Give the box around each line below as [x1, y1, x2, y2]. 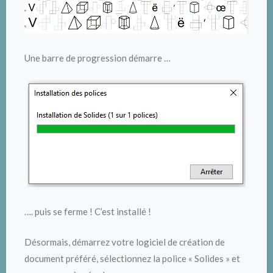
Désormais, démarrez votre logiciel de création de [24, 236, 225, 247]
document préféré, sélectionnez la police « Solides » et [24, 252, 240, 264]
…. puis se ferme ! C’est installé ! [24, 206, 151, 218]
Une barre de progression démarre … [24, 52, 171, 63]
